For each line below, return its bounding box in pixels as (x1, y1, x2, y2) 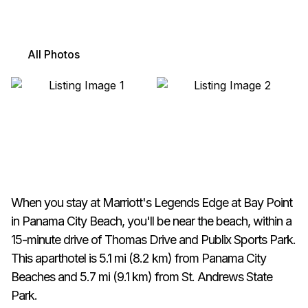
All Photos (27, 47, 80, 61)
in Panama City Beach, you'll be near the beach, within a (11, 214, 291, 228)
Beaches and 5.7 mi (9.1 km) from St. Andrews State (11, 269, 272, 284)
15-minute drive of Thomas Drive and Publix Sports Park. (11, 232, 296, 247)
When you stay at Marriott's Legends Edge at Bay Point (11, 195, 292, 210)
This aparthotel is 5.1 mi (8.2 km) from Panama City (11, 251, 266, 265)
